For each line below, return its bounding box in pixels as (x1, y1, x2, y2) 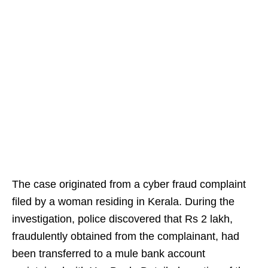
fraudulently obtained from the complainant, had (12, 230, 239, 243)
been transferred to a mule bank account (12, 248, 205, 260)
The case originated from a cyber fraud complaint (12, 178, 246, 191)
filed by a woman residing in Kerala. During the (12, 196, 234, 208)
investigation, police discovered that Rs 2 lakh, (12, 213, 233, 226)
